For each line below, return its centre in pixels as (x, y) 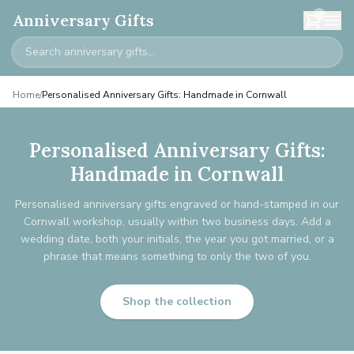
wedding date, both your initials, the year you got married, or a (177, 239)
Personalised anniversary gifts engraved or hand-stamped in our (177, 204)
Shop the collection (177, 301)
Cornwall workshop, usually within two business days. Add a (177, 222)
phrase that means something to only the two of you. (177, 256)
